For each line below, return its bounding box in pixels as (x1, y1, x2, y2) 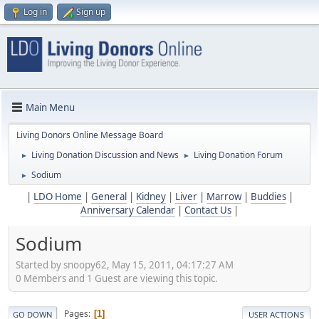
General (90, 190, 127, 204)
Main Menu (26, 100, 75, 114)
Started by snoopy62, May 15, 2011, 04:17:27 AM (16, 258, 234, 271)
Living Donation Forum (194, 149, 283, 162)
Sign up (76, 6, 105, 18)
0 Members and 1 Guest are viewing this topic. (16, 271, 218, 285)
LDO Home (33, 190, 82, 204)
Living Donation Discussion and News (31, 149, 179, 162)
